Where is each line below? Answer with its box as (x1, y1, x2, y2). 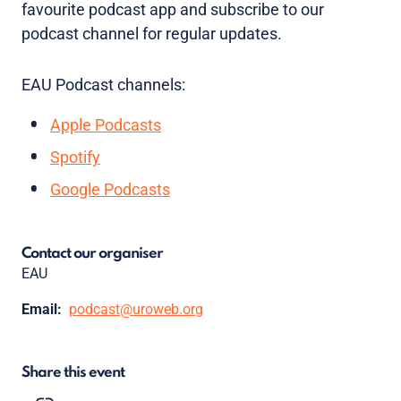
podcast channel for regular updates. (21, 23, 282, 43)
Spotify (50, 147, 100, 166)
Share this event (21, 364, 124, 380)
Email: (21, 300, 62, 318)
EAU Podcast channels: (21, 74, 185, 94)
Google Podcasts (50, 179, 170, 199)
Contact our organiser (21, 245, 163, 261)
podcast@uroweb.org (69, 300, 203, 318)
